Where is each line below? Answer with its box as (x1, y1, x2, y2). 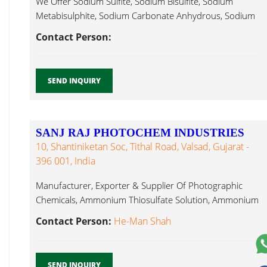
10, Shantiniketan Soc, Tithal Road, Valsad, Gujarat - (36, 140, 249, 153)
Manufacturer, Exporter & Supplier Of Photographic (36, 179, 243, 191)
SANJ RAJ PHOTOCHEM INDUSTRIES (36, 126, 244, 139)
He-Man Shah (114, 215, 171, 228)
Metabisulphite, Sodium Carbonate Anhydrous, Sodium (36, 10, 255, 21)
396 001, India (36, 154, 95, 167)
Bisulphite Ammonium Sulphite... (36, 208, 165, 220)
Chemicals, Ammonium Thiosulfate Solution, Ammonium (36, 194, 259, 206)
